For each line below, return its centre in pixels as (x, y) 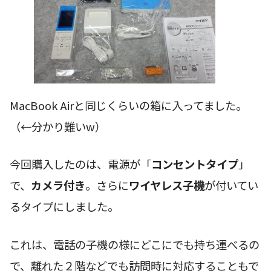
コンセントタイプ (195, 164)
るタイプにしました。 (64, 207)
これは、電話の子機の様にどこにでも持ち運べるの (135, 245)
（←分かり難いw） (58, 126)
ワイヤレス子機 (167, 185)
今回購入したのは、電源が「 (80, 164)
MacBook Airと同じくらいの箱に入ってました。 (128, 105)
